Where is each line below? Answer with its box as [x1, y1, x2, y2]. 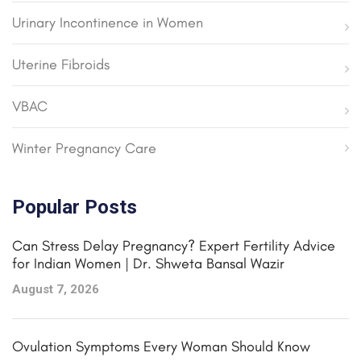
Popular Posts [12, 195, 137, 218]
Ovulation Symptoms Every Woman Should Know [12, 337, 310, 355]
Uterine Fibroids [12, 55, 110, 73]
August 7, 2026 [12, 281, 99, 297]
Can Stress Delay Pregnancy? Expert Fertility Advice [12, 236, 335, 255]
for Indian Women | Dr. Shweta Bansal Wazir [12, 254, 284, 272]
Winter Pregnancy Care [12, 139, 156, 157]
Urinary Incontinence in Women [12, 13, 203, 31]
